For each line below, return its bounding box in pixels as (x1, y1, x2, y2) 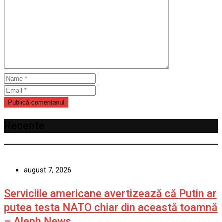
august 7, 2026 (24, 165, 71, 174)
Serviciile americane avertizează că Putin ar (4, 187, 217, 200)
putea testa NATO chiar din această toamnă (4, 201, 218, 214)
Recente (4, 119, 45, 132)
